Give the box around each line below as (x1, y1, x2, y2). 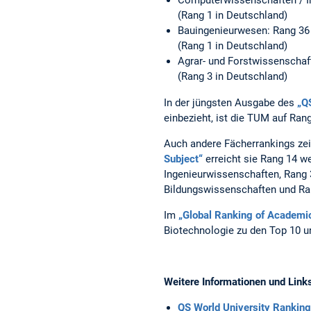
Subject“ (164, 152, 203, 165)
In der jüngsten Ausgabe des (164, 96, 297, 109)
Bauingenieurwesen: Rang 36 (178, 24, 310, 37)
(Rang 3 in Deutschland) (178, 69, 287, 83)
